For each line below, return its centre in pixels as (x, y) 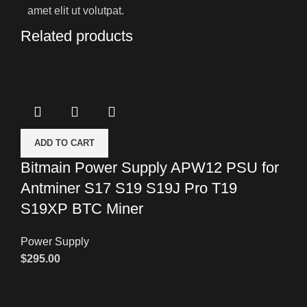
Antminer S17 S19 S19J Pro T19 (129, 188)
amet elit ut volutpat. (76, 10)
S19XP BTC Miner (82, 208)
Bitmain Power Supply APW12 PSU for (150, 167)
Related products (77, 36)
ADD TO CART (64, 143)
